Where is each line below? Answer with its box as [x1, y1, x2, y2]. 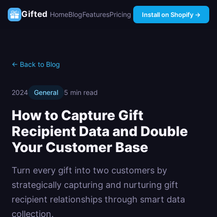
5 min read [64, 88, 98, 96]
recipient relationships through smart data [12, 194, 185, 204]
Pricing [109, 10, 131, 18]
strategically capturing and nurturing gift [12, 180, 178, 190]
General [34, 88, 58, 96]
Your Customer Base [12, 139, 148, 155]
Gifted [21, 9, 47, 19]
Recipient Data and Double [12, 123, 188, 139]
